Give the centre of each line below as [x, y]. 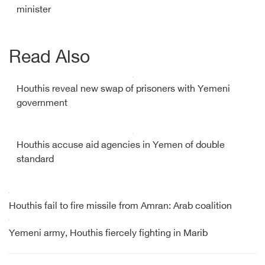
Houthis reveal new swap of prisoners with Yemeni [123, 90]
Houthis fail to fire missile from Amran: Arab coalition [120, 207]
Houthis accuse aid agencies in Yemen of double [121, 146]
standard [35, 160]
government [42, 104]
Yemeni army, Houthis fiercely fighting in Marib [108, 234]
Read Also [49, 59]
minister [34, 10]
